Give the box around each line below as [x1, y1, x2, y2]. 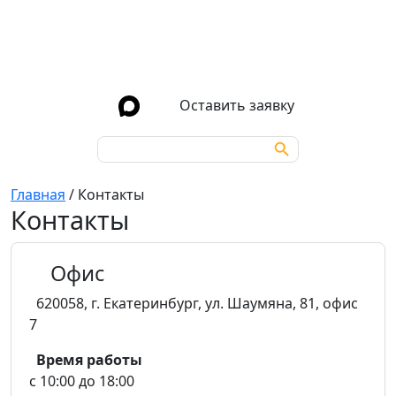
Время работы [36, 350, 142, 369]
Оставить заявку [179, 95, 294, 115]
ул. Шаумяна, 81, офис [205, 293, 358, 313]
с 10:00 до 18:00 [29, 371, 134, 391]
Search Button [265, 129, 311, 148]
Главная [11, 185, 65, 204]
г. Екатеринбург [91, 293, 198, 313]
